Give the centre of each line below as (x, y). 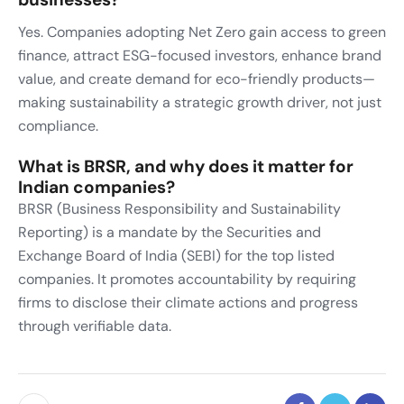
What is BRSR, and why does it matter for (186, 166)
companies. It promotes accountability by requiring (187, 279)
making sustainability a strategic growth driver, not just (200, 102)
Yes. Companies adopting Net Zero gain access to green (202, 32)
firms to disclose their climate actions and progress (188, 302)
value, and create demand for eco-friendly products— (197, 78)
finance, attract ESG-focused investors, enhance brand (200, 55)
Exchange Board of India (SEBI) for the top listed (176, 255)
